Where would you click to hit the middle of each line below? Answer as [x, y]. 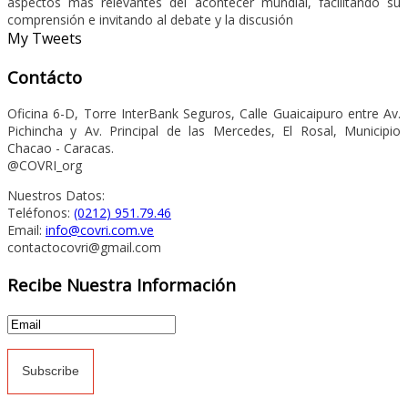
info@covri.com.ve [100, 230]
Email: [26, 230]
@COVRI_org [45, 166]
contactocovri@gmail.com [84, 248]
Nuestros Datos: [56, 196]
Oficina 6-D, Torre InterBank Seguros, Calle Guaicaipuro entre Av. [204, 114]
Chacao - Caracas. [61, 148]
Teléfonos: [41, 213]
